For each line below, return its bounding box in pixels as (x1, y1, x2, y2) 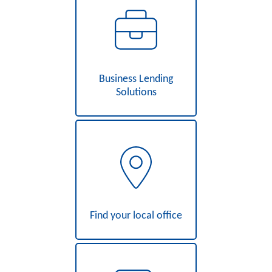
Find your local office (90, 211, 182, 222)
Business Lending (99, 73, 173, 84)
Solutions (115, 87, 157, 98)
